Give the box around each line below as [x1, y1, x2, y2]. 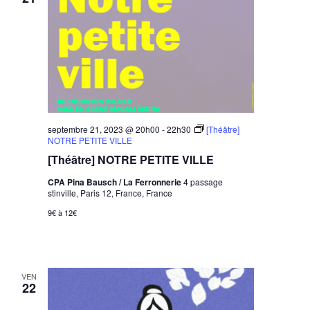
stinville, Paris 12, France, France [48, 186, 173, 199]
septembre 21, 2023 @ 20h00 [48, 122, 161, 135]
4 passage [183, 175, 224, 188]
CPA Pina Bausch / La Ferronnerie [48, 175, 184, 188]
